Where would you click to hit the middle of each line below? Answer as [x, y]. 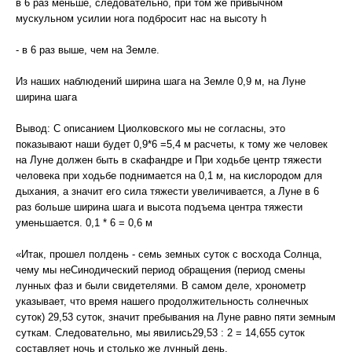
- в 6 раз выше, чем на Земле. [88, 50]
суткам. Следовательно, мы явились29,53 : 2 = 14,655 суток [160, 333]
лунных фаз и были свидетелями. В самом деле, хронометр [161, 286]
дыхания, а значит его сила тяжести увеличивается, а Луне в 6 [167, 191]
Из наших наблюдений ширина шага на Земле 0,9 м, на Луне [161, 81]
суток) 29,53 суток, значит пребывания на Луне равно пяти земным [176, 317]
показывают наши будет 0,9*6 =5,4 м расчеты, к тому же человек [172, 144]
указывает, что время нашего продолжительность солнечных [162, 301]
